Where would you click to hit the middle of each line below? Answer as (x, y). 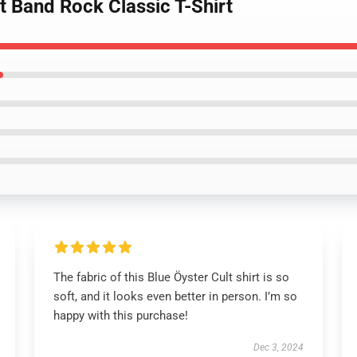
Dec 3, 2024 (279, 347)
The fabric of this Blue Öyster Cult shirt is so (171, 277)
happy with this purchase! (120, 316)
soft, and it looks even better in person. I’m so (175, 296)
